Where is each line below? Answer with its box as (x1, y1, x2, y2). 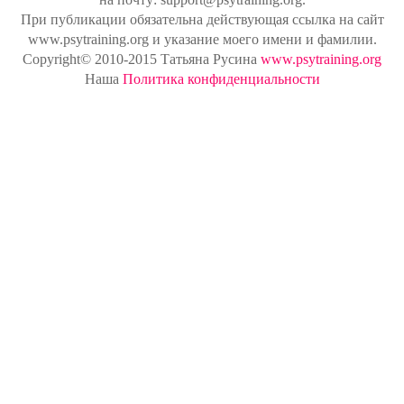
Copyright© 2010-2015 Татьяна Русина (23, 51, 261, 68)
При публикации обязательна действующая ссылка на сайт (20, 12, 384, 28)
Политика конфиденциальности (122, 71, 320, 87)
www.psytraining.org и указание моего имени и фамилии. (27, 32, 377, 48)
